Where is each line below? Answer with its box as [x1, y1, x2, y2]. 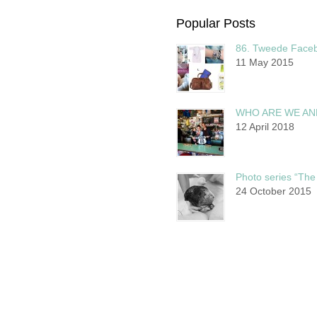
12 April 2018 [235, 120, 294, 132]
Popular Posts [175, 16, 255, 30]
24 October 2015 [235, 185, 311, 197]
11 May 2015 [235, 56, 294, 68]
